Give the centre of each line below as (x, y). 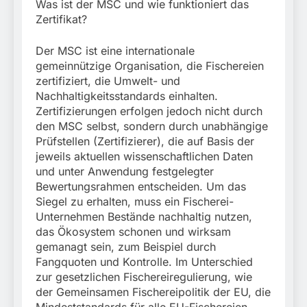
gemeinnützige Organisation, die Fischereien (150, 66)
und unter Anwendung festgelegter (125, 172)
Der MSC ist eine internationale (115, 51)
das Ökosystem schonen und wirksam (133, 232)
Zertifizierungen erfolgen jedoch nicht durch (149, 111)
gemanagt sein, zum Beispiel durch (126, 247)
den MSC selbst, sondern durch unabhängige (152, 126)
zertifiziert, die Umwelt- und (108, 81)
